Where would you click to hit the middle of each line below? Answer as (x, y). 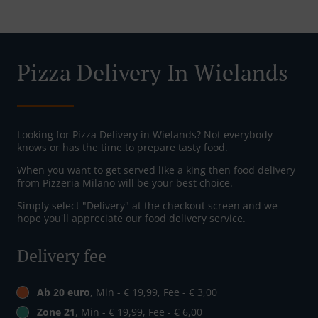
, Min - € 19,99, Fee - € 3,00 (154, 292)
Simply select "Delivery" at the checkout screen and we (147, 206)
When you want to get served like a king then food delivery (156, 170)
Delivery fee (62, 256)
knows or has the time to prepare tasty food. (122, 148)
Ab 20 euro (64, 292)
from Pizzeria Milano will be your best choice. (125, 183)
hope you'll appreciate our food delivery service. (131, 219)
